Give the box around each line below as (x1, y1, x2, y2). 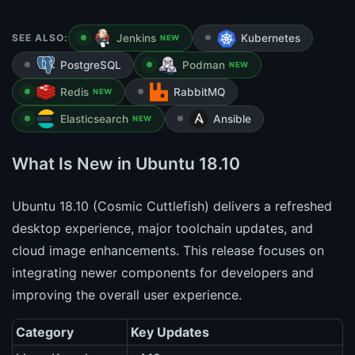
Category (16, 324, 74, 341)
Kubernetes (240, 32, 300, 45)
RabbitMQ (173, 86, 225, 99)
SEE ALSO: (12, 32, 68, 44)
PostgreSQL (60, 59, 121, 72)
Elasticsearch (60, 113, 128, 126)
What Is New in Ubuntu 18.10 (12, 154, 240, 174)
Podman (182, 59, 225, 72)
